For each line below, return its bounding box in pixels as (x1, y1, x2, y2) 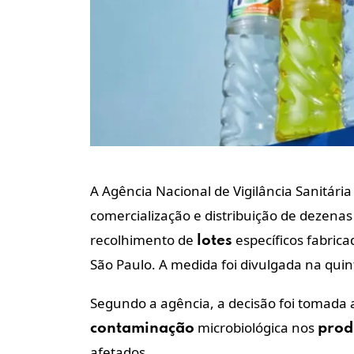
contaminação (90, 320, 194, 336)
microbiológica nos (194, 318, 318, 337)
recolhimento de (90, 230, 197, 249)
